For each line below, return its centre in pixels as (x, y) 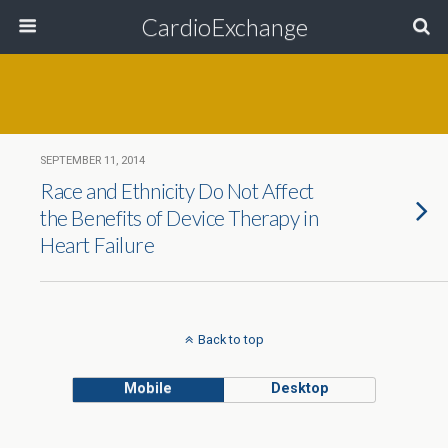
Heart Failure (97, 244)
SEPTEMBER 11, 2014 (92, 160)
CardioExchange (224, 26)
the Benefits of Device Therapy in (179, 217)
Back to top (230, 339)
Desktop (299, 388)
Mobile (148, 388)
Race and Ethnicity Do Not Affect (177, 190)
